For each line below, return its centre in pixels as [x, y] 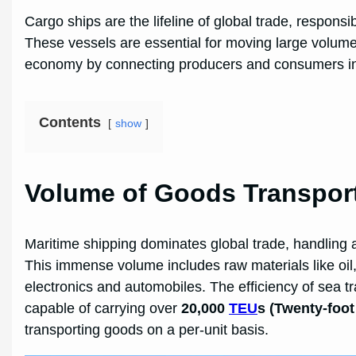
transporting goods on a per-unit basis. [147, 329]
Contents [70, 122]
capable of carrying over [103, 308]
